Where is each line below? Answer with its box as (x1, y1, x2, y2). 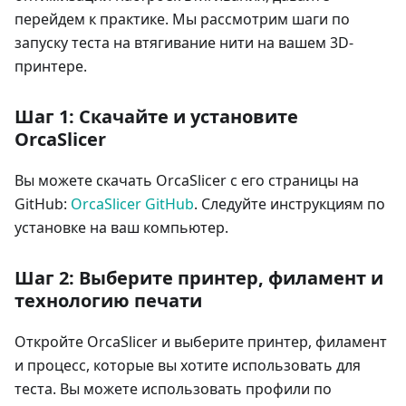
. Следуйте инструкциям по (194, 193, 385, 214)
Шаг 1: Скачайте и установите (14, 103, 298, 129)
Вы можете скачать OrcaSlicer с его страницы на (14, 169, 359, 190)
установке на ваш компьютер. (14, 217, 228, 237)
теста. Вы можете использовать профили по (14, 378, 332, 399)
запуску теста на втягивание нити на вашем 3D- (14, 32, 353, 53)
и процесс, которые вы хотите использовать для (14, 354, 361, 375)
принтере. (14, 55, 87, 76)
